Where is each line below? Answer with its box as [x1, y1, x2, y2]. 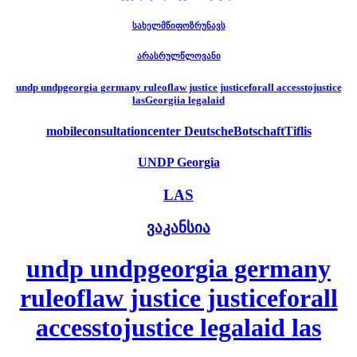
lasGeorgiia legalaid [132, 93, 225, 106]
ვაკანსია [147, 219, 210, 237]
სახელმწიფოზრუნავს [131, 20, 226, 30]
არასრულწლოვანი [136, 50, 221, 61]
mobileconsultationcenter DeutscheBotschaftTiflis [45, 124, 312, 138]
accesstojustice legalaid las [36, 312, 321, 342]
